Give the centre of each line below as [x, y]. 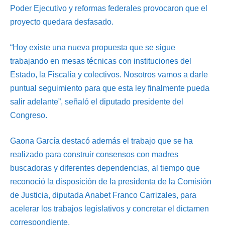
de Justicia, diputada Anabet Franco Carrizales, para [103, 195]
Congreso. [29, 115]
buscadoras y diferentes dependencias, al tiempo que [105, 168]
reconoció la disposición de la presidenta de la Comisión [111, 181]
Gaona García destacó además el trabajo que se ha [101, 141]
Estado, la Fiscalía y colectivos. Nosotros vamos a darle [109, 74]
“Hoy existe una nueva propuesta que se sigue [93, 47]
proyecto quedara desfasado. [62, 22]
